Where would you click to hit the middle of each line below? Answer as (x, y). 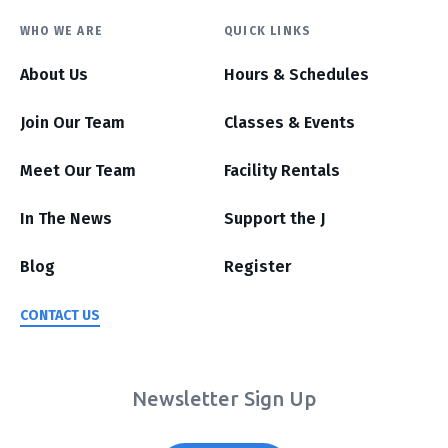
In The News (66, 218)
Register (257, 266)
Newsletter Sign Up (224, 398)
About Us (54, 74)
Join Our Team (72, 122)
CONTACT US (60, 315)
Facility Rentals (282, 170)
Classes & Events (289, 122)
